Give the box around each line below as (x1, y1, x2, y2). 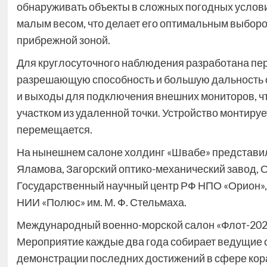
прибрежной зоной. (16, 33, 110, 46)
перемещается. (16, 123, 92, 136)
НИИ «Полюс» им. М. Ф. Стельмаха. (16, 195, 187, 209)
